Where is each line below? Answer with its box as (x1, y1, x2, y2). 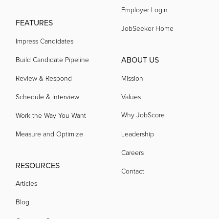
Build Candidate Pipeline (16, 55, 89, 64)
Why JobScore (121, 110, 165, 119)
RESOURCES (16, 160, 60, 171)
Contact (121, 166, 144, 175)
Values (121, 92, 141, 101)
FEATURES (16, 17, 53, 28)
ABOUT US (121, 54, 159, 65)
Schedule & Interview (16, 92, 79, 101)
